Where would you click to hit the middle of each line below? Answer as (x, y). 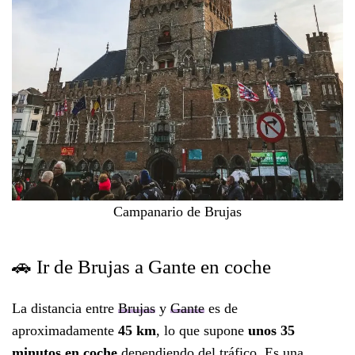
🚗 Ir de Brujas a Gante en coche (141, 267)
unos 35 (271, 331)
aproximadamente (65, 331)
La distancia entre (65, 309)
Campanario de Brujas (177, 212)
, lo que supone (202, 331)
